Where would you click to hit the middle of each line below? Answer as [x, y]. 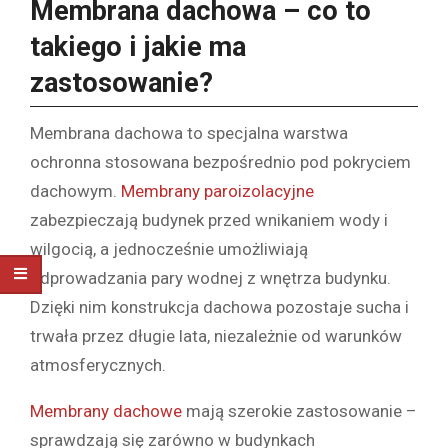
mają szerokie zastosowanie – [299, 410]
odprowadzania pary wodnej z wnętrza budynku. [210, 277]
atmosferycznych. [98, 364]
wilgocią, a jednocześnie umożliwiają [169, 248]
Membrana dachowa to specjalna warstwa [189, 132]
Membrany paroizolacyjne [217, 190]
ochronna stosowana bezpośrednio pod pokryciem [220, 161]
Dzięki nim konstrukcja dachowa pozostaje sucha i [219, 306]
